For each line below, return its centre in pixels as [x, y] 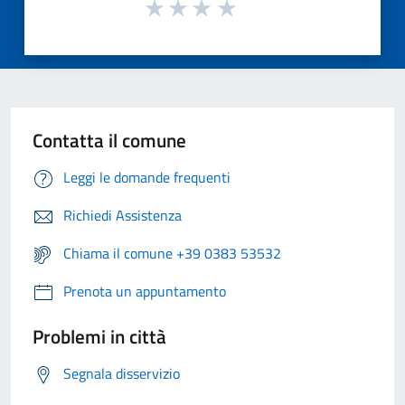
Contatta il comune [109, 140]
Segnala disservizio [122, 373]
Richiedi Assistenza [122, 215]
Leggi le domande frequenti [147, 177]
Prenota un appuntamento [145, 291]
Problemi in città [99, 336]
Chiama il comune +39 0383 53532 [172, 253]
